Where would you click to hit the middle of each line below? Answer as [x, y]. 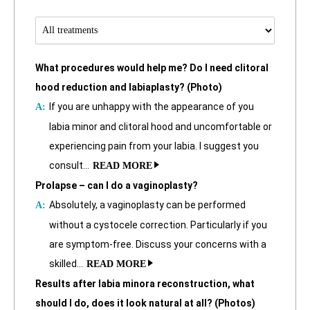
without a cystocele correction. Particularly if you [158, 225]
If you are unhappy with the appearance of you [152, 106]
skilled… [66, 263]
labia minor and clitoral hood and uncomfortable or [161, 126]
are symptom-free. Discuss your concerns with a [158, 244]
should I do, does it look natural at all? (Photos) [145, 303]
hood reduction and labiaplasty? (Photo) [129, 87]
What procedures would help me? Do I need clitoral [152, 67]
